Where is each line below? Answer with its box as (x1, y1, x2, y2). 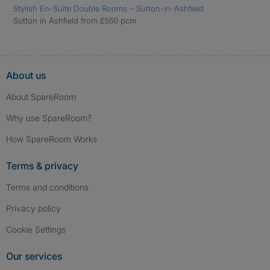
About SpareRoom (6, 92, 76, 102)
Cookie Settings (12, 224, 66, 234)
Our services (6, 250, 62, 262)
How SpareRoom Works (6, 134, 97, 144)
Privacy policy (6, 203, 61, 213)
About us (6, 69, 46, 81)
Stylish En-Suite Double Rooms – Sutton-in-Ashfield (13, 4, 204, 13)
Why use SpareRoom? (6, 113, 92, 123)
